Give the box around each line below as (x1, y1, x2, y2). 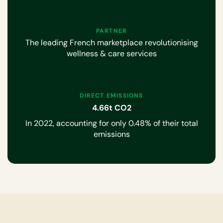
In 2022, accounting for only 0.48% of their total (25, 117, 198, 128)
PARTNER (96, 26, 127, 35)
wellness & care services (66, 48, 157, 59)
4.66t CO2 (92, 103, 131, 113)
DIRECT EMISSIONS (80, 92, 143, 100)
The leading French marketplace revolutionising (25, 37, 198, 48)
